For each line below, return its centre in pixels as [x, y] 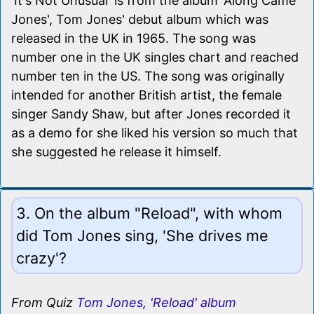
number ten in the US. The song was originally [148, 76]
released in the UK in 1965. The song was [134, 38]
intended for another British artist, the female [146, 95]
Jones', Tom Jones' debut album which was [140, 19]
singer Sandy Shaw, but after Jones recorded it [151, 114]
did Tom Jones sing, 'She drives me [142, 235]
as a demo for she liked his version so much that [155, 132]
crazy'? [41, 258]
